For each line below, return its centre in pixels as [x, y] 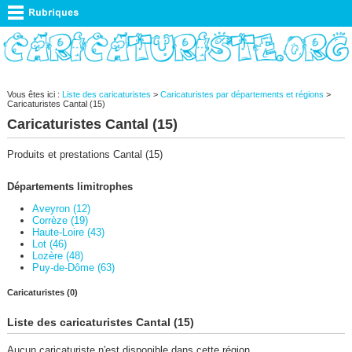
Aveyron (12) [61, 208]
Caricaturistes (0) [42, 292]
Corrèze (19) [60, 220]
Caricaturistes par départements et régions [242, 94]
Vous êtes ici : [34, 94]
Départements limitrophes [70, 186]
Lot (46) [49, 244]
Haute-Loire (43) [68, 232]
